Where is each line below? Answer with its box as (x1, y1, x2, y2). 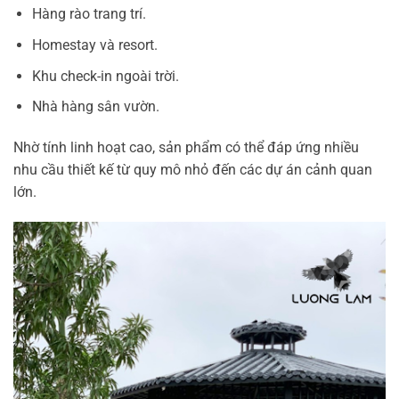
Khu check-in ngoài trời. (31, 67, 179, 85)
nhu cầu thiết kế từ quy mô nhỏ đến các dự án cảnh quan (13, 161, 372, 179)
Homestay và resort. (31, 37, 158, 54)
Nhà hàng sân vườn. (31, 98, 159, 116)
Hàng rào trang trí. (31, 5, 146, 23)
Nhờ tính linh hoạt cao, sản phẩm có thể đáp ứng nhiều (13, 139, 359, 157)
